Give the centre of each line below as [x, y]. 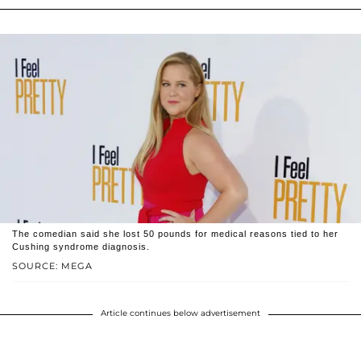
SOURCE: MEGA [52, 266]
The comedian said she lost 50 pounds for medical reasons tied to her [175, 233]
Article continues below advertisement [180, 313]
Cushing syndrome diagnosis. [81, 246]
